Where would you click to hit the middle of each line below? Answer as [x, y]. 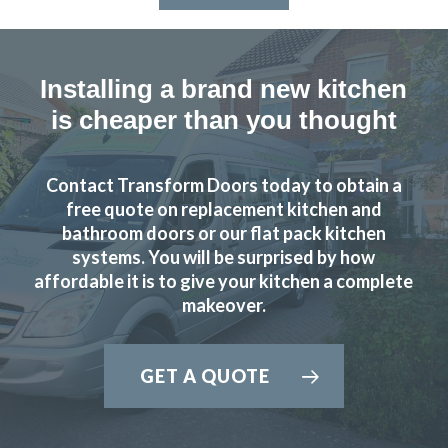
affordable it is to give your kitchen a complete [224, 280]
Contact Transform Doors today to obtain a [223, 184]
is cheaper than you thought [223, 119]
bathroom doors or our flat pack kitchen [223, 232]
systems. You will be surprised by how [224, 256]
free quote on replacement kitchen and [223, 208]
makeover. [223, 304]
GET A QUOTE [204, 375]
